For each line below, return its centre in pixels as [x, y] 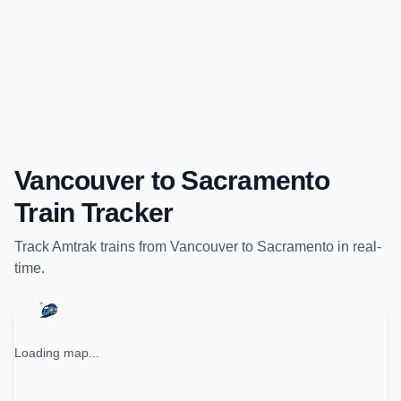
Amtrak [74, 247]
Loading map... [57, 353]
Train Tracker [94, 213]
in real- [358, 247]
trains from [133, 247]
